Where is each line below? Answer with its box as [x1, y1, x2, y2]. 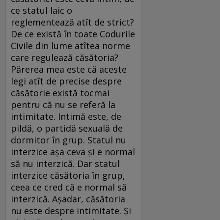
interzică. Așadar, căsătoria [11, 193, 125, 205]
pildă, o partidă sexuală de [11, 122, 123, 135]
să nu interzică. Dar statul [11, 158, 120, 170]
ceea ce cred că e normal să [11, 181, 127, 193]
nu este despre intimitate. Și [11, 205, 131, 217]
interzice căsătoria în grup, [11, 169, 125, 182]
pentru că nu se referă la [11, 99, 115, 111]
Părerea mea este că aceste [11, 63, 127, 76]
